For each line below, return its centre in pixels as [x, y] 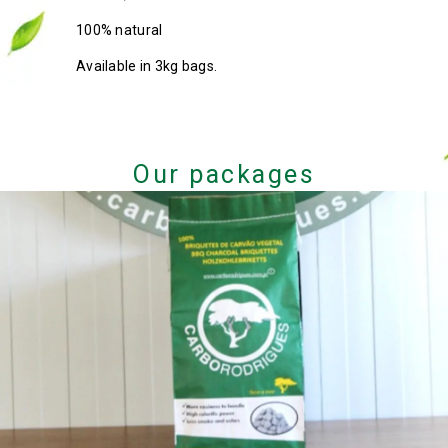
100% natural [119, 30]
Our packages [224, 174]
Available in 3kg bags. [147, 66]
